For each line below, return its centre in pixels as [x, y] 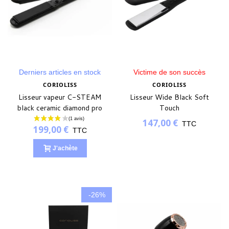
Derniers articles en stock [60, 72]
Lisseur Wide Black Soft [169, 97]
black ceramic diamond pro [60, 108]
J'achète [65, 148]
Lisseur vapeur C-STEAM [60, 97]
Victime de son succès [169, 72]
